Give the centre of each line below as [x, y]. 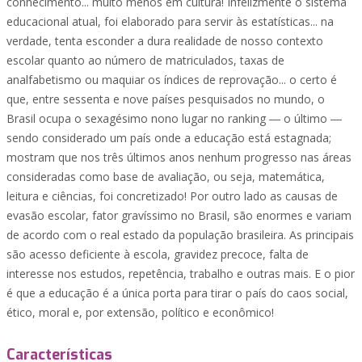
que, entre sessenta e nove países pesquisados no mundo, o [166, 99]
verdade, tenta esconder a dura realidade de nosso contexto [165, 41]
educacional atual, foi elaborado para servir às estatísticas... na [170, 21]
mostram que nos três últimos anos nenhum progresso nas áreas [179, 157]
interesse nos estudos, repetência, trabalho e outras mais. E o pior [181, 274]
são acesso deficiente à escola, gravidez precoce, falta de [158, 254]
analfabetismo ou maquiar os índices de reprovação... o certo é [172, 80]
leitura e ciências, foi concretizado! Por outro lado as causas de [172, 196]
